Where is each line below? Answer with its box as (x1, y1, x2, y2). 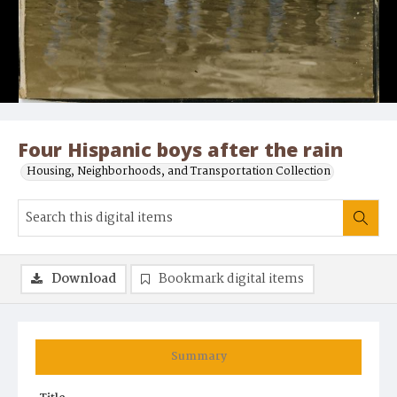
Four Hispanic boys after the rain (18, 136, 343, 163)
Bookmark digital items (159, 269, 304, 291)
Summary (170, 347, 227, 367)
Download (51, 269, 116, 291)
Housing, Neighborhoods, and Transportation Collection (27, 162, 331, 182)
